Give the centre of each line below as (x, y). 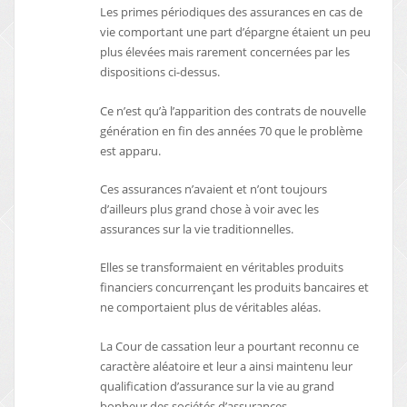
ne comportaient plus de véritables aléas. (211, 308)
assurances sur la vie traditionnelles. (197, 228)
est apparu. (131, 150)
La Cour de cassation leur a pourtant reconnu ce (230, 346)
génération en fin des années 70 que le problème (232, 130)
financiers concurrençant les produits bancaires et (235, 288)
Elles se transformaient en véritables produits (222, 268)
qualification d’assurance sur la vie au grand (218, 386)
